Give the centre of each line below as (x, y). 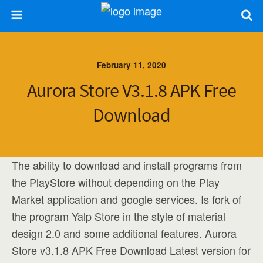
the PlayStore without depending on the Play (116, 182)
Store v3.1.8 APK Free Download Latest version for (131, 250)
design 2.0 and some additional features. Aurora (124, 233)
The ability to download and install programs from (127, 165)
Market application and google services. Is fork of (127, 199)
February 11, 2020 (131, 65)
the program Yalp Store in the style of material (119, 216)
